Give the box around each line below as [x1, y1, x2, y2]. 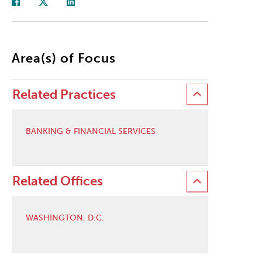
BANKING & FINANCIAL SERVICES [25, 126, 156, 136]
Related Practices [12, 86, 116, 102]
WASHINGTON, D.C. [25, 213, 104, 223]
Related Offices [12, 173, 103, 189]
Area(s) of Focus [11, 50, 116, 66]
